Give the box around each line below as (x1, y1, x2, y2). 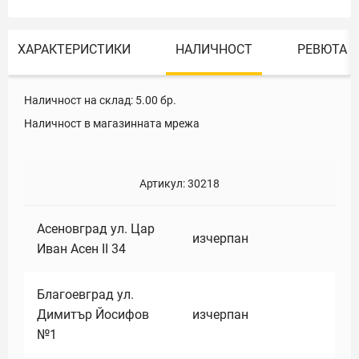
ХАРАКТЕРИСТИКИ (18, 42, 131, 57)
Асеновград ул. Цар (37, 221, 155, 236)
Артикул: (139, 177, 188, 190)
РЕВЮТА (297, 42, 347, 57)
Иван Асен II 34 (37, 241, 126, 256)
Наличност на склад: (24, 94, 133, 107)
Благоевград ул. (37, 287, 134, 302)
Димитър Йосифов (37, 307, 149, 322)
